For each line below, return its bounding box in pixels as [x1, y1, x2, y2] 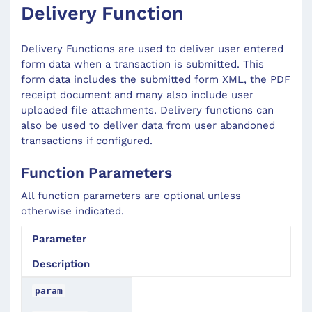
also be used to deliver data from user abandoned [21, 118, 275, 132]
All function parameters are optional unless [21, 189, 241, 202]
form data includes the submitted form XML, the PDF [21, 72, 290, 86]
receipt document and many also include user [21, 88, 253, 101]
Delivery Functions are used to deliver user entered [21, 42, 283, 55]
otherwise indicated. [21, 204, 124, 217]
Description [32, 257, 90, 270]
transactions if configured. [21, 134, 153, 147]
